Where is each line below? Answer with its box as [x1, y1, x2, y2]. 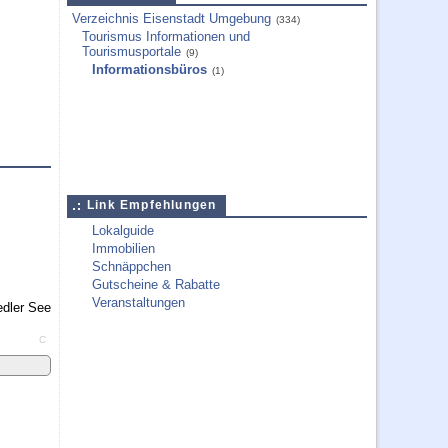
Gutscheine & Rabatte [92, 277, 220, 292]
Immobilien [92, 241, 155, 256]
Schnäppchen [92, 259, 171, 274]
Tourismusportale [82, 44, 181, 59]
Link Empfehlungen [87, 198, 217, 212]
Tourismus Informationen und [82, 29, 250, 44]
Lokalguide [92, 223, 154, 238]
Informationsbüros [92, 62, 207, 77]
